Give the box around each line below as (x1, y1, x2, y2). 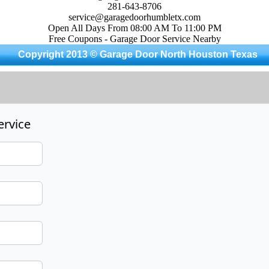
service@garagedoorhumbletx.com (68, 12, 201, 22)
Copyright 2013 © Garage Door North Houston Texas (17, 49, 258, 59)
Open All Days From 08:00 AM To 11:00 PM (47, 23, 222, 33)
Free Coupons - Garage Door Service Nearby (48, 34, 221, 44)
